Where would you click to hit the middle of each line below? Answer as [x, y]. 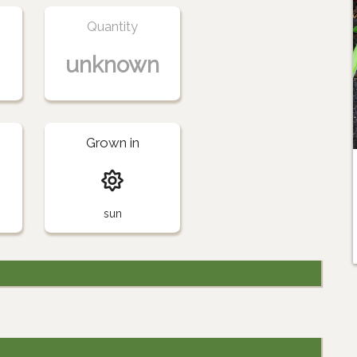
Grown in [112, 142]
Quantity [113, 26]
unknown [113, 65]
